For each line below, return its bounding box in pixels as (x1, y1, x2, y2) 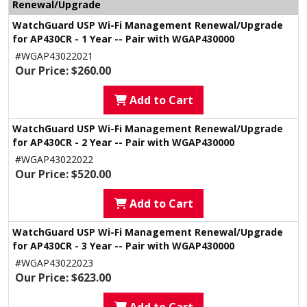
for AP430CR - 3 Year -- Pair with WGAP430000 (12, 239, 234, 252)
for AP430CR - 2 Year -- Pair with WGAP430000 (12, 136, 234, 149)
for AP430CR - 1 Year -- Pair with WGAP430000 (12, 32, 234, 45)
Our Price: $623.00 (15, 270, 111, 285)
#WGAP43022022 (15, 153, 93, 166)
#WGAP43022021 (15, 49, 93, 62)
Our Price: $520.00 (15, 167, 111, 182)
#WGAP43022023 (15, 256, 93, 269)
